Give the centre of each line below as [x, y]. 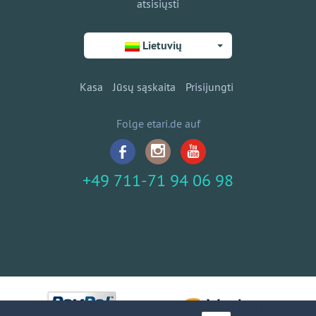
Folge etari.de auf [158, 123]
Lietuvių [162, 45]
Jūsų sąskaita [144, 87]
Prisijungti [209, 87]
